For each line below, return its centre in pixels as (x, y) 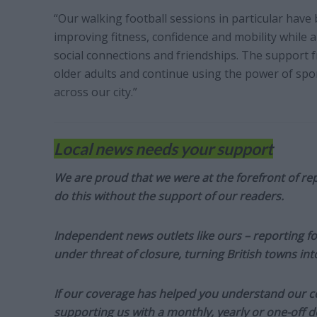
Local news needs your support (163, 149)
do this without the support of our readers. (168, 196)
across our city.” (95, 92)
